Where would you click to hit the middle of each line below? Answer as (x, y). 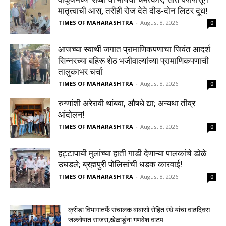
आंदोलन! (71, 115)
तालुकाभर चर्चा (80, 72)
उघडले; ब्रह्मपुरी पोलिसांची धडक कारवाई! (120, 165)
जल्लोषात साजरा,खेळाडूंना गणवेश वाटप (116, 220)
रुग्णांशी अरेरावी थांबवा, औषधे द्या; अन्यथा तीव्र (127, 104)
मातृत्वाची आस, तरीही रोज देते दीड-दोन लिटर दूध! (133, 11)
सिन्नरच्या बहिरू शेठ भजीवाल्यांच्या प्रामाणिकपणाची (133, 61)
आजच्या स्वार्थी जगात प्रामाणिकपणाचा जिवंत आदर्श (134, 50)
